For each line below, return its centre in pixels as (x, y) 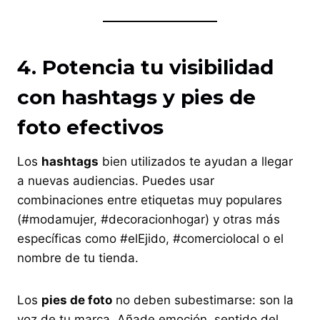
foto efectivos (90, 127)
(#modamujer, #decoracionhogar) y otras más (149, 219)
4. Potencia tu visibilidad (145, 67)
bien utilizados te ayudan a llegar (196, 161)
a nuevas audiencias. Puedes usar (116, 180)
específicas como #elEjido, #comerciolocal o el (150, 238)
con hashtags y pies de (136, 97)
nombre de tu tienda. (78, 257)
